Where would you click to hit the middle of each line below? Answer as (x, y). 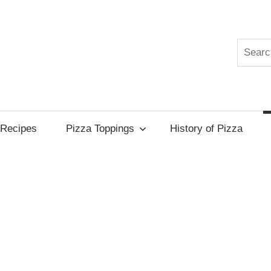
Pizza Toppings (100, 128)
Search (252, 47)
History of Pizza (207, 128)
